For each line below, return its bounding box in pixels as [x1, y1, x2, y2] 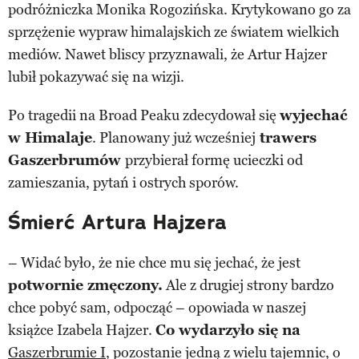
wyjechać [280, 107, 348, 125]
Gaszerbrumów [8, 151, 125, 170]
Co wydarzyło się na [155, 321, 301, 340]
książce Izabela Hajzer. [8, 321, 155, 340]
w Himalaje [8, 129, 92, 147]
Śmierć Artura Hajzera [8, 209, 227, 236]
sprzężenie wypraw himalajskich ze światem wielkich [8, 23, 339, 42]
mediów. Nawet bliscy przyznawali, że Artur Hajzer [8, 46, 327, 64]
